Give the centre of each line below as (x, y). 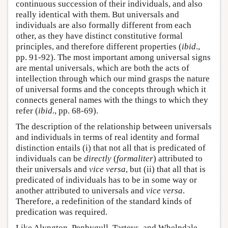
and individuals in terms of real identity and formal (108, 137)
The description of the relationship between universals (114, 126)
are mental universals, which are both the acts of (103, 68)
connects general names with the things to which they (112, 100)
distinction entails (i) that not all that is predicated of (111, 148)
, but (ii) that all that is (166, 169)
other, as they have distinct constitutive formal (99, 36)
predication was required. (62, 212)
